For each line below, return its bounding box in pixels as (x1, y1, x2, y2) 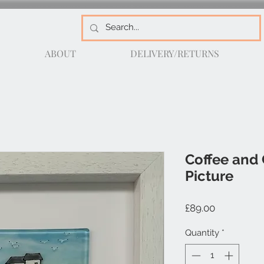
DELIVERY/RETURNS (130, 47, 219, 60)
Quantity (185, 227, 219, 239)
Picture (185, 167, 233, 185)
